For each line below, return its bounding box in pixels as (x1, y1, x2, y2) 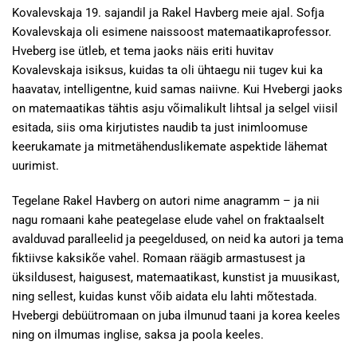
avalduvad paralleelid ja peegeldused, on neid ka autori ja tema (12, 232, 343, 246)
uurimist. (12, 159, 59, 173)
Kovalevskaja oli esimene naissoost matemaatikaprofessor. (12, 25, 331, 39)
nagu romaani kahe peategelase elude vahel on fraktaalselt (12, 213, 324, 227)
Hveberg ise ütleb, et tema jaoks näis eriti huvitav (12, 44, 273, 58)
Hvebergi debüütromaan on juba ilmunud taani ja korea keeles (12, 308, 340, 323)
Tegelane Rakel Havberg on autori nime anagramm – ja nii (12, 194, 320, 208)
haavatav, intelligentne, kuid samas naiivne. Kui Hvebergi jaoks (12, 82, 343, 96)
